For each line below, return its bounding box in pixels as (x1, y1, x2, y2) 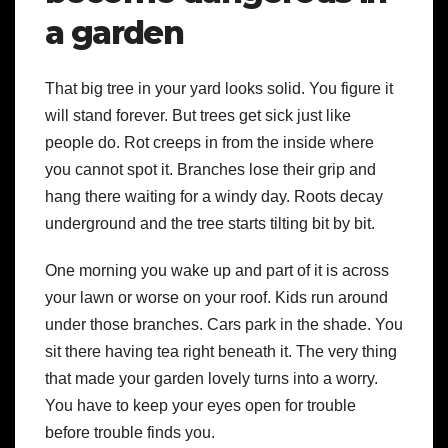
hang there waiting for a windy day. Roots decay (45, 188, 383, 206)
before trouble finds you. (45, 424, 215, 442)
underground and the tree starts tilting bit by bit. (45, 215, 379, 233)
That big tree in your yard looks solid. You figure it (45, 80, 393, 98)
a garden (45, 12, 184, 52)
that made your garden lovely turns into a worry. (45, 370, 378, 388)
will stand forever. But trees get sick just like (45, 107, 351, 125)
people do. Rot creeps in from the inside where (45, 134, 374, 152)
